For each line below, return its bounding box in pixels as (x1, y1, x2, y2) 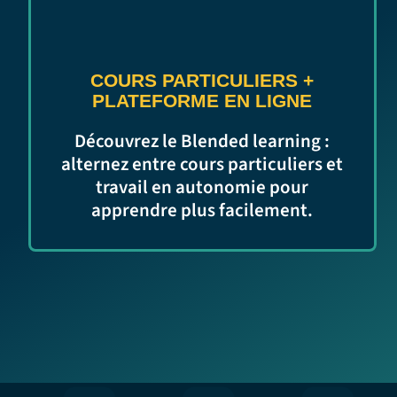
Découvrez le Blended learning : (74, 127, 331, 154)
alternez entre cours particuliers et (61, 150, 344, 177)
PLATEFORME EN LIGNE (92, 90, 313, 112)
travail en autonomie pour (96, 173, 309, 200)
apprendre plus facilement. (91, 196, 314, 223)
